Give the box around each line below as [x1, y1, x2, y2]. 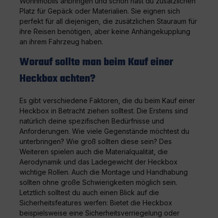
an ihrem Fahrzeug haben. [19, 37, 103, 46]
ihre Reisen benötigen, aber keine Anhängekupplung [19, 27, 190, 36]
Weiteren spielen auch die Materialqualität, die [19, 147, 168, 156]
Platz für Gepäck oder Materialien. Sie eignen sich [19, 6, 180, 15]
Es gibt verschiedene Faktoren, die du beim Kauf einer [19, 96, 195, 105]
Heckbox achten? [19, 71, 95, 87]
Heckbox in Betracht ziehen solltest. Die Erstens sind [19, 106, 188, 115]
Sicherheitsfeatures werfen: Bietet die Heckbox [19, 198, 172, 207]
